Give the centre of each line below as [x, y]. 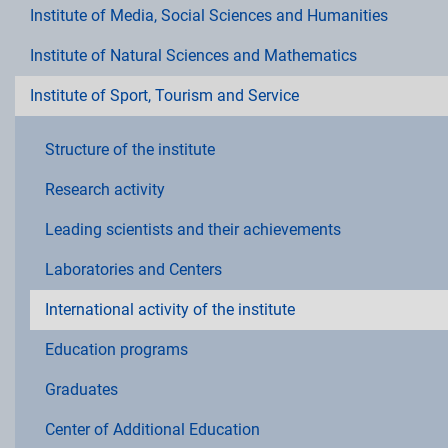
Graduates [81, 389]
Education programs [116, 349]
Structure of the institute [130, 149]
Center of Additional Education [152, 429]
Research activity [105, 189]
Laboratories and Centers [133, 269]
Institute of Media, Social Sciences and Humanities [209, 15]
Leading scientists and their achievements [193, 229]
